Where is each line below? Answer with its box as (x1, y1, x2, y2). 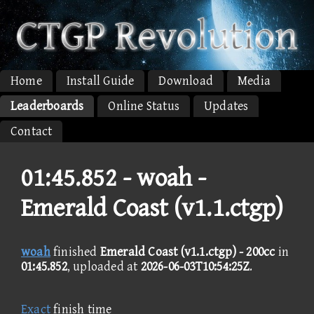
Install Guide (66, 73, 135, 88)
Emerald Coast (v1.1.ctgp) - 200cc (100, 244, 275, 259)
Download (158, 73, 214, 88)
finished (50, 244, 100, 259)
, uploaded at (67, 259, 141, 274)
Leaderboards (11, 98, 84, 114)
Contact (11, 123, 53, 139)
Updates (204, 98, 249, 114)
